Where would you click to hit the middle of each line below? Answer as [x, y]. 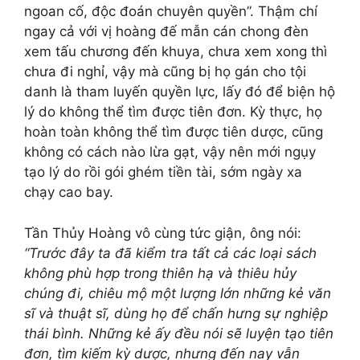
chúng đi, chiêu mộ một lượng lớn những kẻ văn [178, 293]
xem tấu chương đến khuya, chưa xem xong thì [176, 51]
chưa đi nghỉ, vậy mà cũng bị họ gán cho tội [165, 72]
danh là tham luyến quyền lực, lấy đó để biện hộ [180, 92]
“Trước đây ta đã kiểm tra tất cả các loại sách [170, 253]
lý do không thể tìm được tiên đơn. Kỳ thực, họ [173, 112]
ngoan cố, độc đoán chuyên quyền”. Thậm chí [171, 11]
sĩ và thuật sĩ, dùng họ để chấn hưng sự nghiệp [176, 313]
